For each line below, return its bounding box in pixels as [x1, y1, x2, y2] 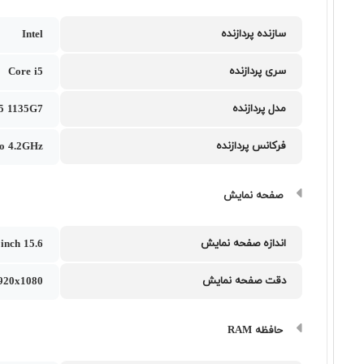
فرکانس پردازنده [216, 139, 287, 154]
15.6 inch [24, 237, 44, 252]
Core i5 [8, 65, 44, 80]
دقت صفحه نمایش [202, 274, 287, 288]
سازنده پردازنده [221, 27, 287, 41]
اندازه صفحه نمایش [201, 236, 287, 251]
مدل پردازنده [232, 102, 287, 116]
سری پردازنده [229, 64, 287, 79]
